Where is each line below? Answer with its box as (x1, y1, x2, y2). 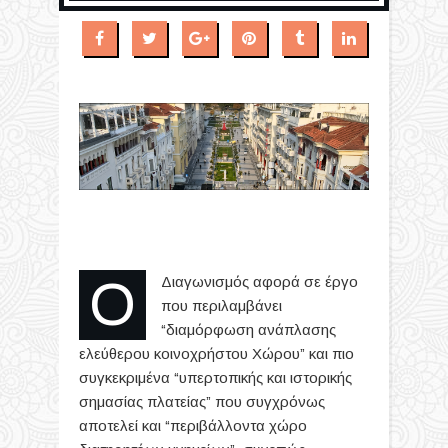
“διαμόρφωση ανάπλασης (161, 320, 336, 338)
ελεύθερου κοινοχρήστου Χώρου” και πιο (79, 344, 354, 362)
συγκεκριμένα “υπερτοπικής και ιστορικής (79, 368, 352, 386)
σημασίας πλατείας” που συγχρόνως (79, 392, 325, 410)
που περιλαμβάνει (161, 296, 282, 314)
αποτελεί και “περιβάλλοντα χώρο (79, 416, 307, 434)
